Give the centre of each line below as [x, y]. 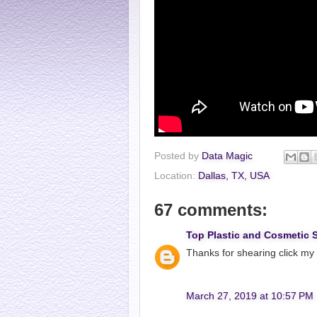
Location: [176, 175]
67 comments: [211, 209]
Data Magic [227, 156]
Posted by [178, 156]
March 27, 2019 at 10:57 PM [250, 296]
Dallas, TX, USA [234, 175]
